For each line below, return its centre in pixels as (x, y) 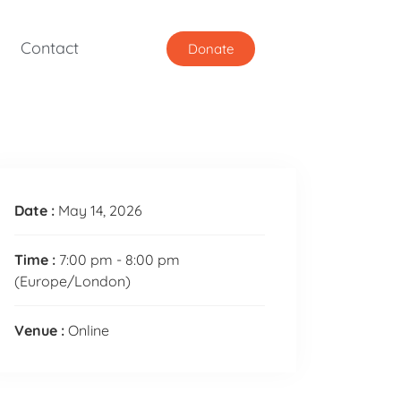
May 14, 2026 (100, 210)
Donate (211, 48)
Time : (37, 260)
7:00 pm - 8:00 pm (119, 260)
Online (89, 330)
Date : (36, 210)
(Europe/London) (73, 281)
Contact (50, 48)
